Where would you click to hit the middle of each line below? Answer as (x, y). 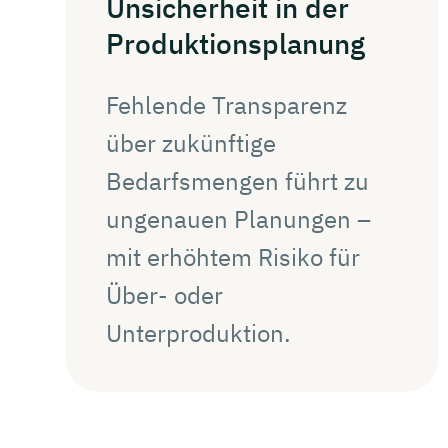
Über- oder (164, 294)
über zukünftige (191, 142)
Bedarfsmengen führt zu (237, 180)
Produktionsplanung (235, 43)
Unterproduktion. (198, 332)
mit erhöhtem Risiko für (233, 256)
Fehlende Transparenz (226, 104)
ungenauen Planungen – (238, 218)
